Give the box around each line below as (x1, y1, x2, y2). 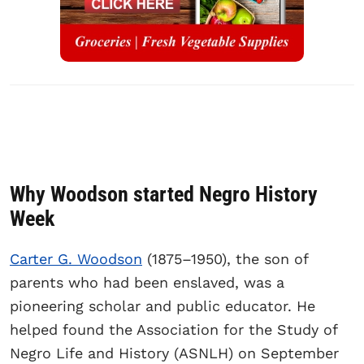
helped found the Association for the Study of (10, 321, 337, 339)
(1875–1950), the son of (142, 250, 308, 268)
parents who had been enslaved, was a (10, 274, 284, 292)
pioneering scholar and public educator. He (10, 297, 315, 315)
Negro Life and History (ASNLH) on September (10, 344, 339, 362)
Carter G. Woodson (10, 250, 142, 268)
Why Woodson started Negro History (10, 182, 318, 207)
